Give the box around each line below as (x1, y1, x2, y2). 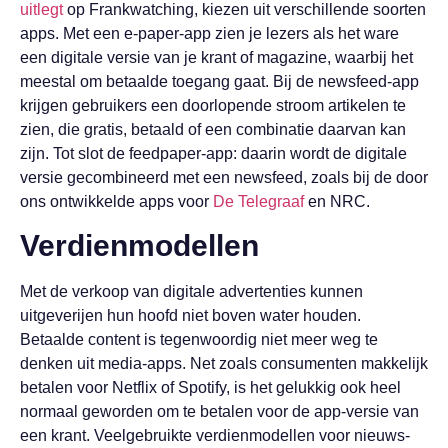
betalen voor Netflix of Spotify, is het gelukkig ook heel (20, 379, 401, 397)
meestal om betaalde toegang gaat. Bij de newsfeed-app (20, 73, 419, 91)
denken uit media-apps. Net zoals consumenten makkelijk (20, 355, 428, 373)
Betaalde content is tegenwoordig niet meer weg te (20, 331, 378, 349)
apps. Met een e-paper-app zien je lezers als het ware (20, 25, 399, 43)
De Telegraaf (213, 193, 304, 211)
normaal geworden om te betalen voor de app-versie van (20, 403, 419, 421)
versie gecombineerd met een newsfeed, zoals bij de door (20, 169, 428, 187)
